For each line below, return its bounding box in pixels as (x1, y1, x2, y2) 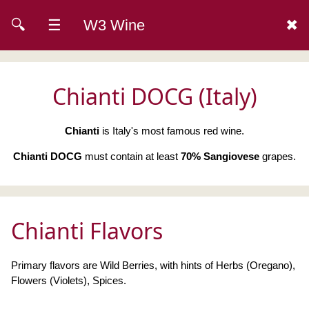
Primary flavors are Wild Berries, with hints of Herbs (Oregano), (11, 259, 295, 272)
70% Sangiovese (181, 150, 259, 162)
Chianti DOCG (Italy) (52, 81, 257, 111)
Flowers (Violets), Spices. (11, 275, 126, 287)
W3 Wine (83, 17, 145, 34)
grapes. (259, 150, 296, 162)
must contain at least (82, 150, 181, 162)
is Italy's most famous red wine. (99, 125, 244, 137)
